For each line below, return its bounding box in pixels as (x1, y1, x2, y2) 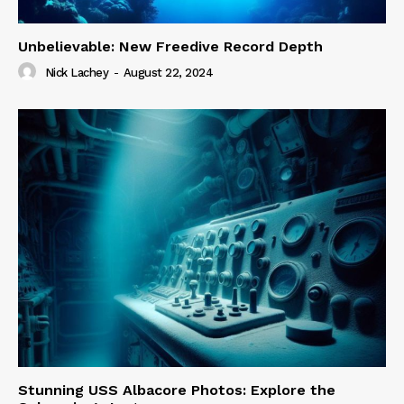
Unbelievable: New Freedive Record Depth (18, 38, 323, 56)
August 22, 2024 (123, 66, 213, 80)
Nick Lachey (44, 66, 108, 80)
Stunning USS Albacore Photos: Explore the (18, 381, 335, 399)
